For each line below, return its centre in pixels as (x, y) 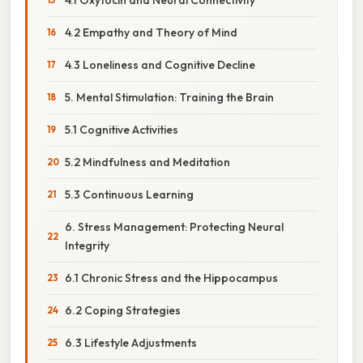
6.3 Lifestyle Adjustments (131, 342)
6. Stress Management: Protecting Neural (174, 226)
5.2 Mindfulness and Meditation (147, 162)
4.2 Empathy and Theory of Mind (151, 32)
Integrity (87, 245)
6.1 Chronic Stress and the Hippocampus (171, 278)
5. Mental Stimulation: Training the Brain (169, 97)
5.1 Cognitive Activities (122, 129)
